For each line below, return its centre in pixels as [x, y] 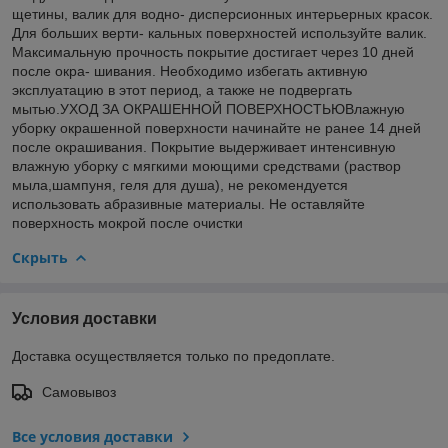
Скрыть [40, 257]
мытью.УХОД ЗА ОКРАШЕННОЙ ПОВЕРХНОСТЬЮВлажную [208, 108]
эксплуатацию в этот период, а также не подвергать [182, 89]
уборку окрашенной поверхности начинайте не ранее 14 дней [216, 127]
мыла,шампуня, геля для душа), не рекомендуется [180, 184]
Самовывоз [79, 391]
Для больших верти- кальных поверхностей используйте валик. [219, 32]
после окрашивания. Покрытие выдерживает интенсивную [204, 146]
